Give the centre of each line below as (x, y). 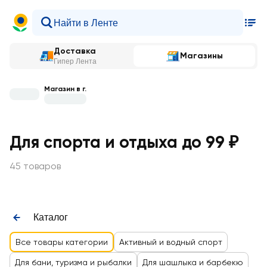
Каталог (51, 217)
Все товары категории (62, 242)
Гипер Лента (75, 61)
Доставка (75, 51)
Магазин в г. (65, 89)
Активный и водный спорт (171, 242)
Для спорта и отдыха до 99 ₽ (124, 142)
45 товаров (35, 166)
